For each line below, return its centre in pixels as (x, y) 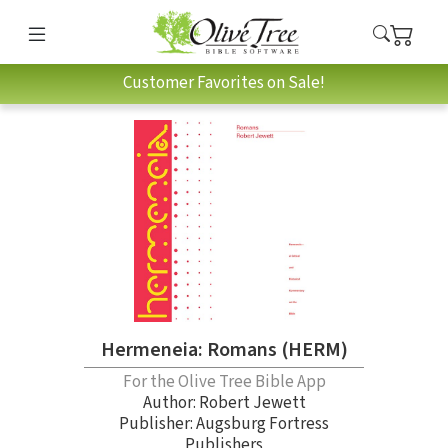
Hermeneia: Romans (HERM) (224, 349)
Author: (170, 402)
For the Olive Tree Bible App (224, 381)
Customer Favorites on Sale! (224, 83)
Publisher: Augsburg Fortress (224, 423)
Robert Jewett (252, 402)
